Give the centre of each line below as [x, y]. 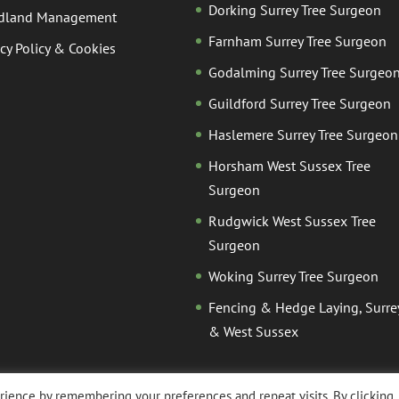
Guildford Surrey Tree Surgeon [299, 103]
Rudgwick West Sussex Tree [292, 220]
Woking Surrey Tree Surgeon [293, 276]
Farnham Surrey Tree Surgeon [297, 41]
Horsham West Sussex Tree [289, 165]
